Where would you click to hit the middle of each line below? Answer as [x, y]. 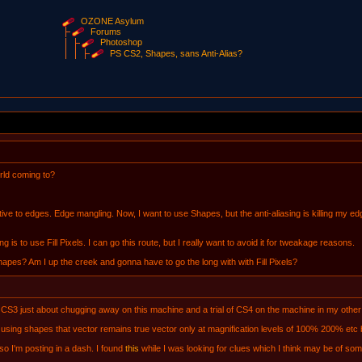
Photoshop [122, 42]
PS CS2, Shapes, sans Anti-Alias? [177, 53]
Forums [106, 31]
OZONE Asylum [113, 21]
